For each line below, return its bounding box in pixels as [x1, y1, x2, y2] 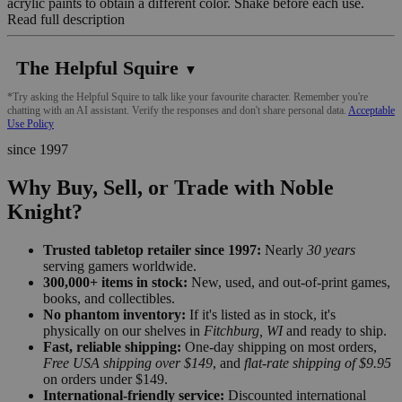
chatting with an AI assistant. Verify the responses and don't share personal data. [7, 103, 348, 117]
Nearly [261, 241, 307, 258]
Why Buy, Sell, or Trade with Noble [7, 175, 334, 199]
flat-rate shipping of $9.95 [244, 354, 391, 371]
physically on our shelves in [43, 322, 204, 338]
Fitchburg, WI [204, 322, 283, 338]
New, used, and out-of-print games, [188, 274, 390, 290]
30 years [307, 241, 355, 258]
